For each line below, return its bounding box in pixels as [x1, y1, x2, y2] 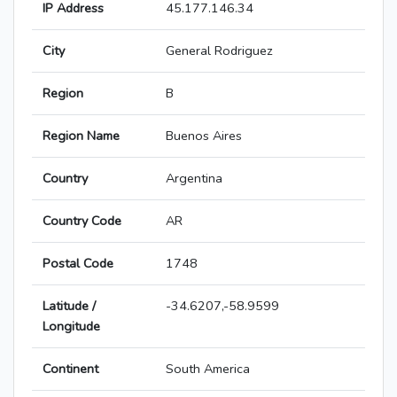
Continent [43, 360, 98, 378]
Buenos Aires [166, 127, 242, 145]
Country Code [43, 212, 121, 230]
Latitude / [43, 297, 96, 315]
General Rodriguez [166, 42, 273, 60]
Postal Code [43, 254, 113, 273]
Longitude [43, 317, 100, 336]
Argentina [166, 169, 222, 188]
